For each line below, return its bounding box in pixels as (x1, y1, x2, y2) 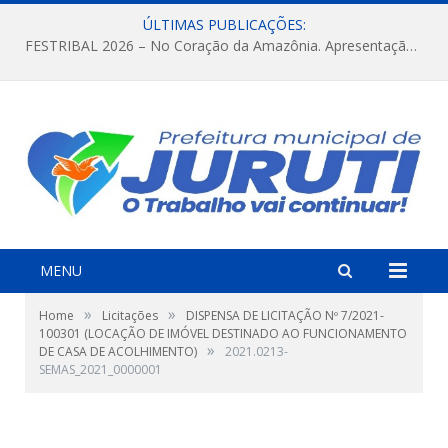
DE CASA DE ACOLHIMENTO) (39, 342, 197, 360)
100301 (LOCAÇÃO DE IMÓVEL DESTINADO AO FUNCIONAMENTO (39, 324, 407, 342)
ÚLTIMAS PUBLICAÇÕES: (142, 15, 306, 34)
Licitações (102, 306, 158, 324)
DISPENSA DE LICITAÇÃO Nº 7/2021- (186, 306, 384, 324)
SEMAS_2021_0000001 (39, 360, 162, 378)
